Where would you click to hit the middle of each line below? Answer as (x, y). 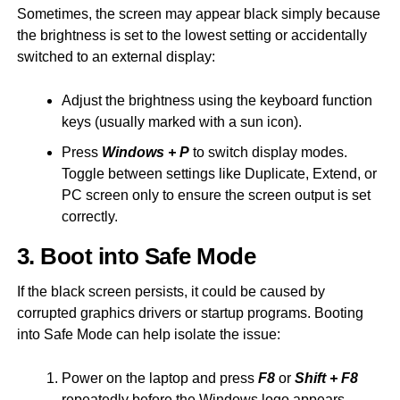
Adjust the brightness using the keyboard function (217, 100)
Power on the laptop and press (159, 378)
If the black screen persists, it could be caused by (171, 291)
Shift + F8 (326, 378)
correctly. (89, 216)
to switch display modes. (268, 152)
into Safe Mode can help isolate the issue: (148, 334)
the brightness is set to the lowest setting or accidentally (192, 35)
